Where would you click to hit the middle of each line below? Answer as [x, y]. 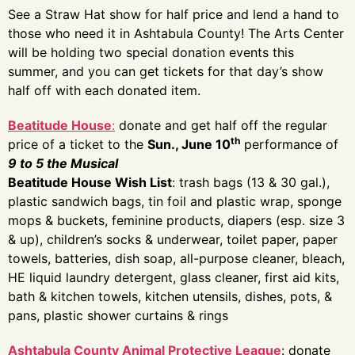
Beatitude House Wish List [90, 182]
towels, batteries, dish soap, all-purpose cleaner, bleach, [176, 258]
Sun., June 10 [189, 144]
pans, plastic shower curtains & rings [118, 315]
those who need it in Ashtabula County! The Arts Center [176, 33]
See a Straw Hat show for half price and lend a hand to [174, 14]
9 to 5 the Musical [65, 163]
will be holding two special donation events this [151, 52]
